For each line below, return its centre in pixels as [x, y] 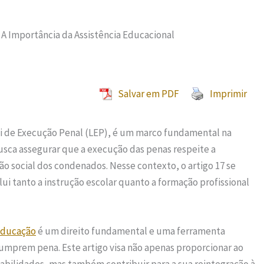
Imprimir [228, 94]
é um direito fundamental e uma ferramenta [131, 231]
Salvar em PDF [148, 94]
